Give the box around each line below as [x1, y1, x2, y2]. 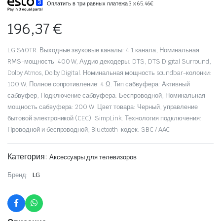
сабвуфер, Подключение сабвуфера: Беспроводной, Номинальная [7, 91, 206, 100]
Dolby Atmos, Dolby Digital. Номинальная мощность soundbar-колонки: [7, 68, 212, 77]
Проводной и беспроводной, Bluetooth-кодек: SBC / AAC [7, 125, 170, 134]
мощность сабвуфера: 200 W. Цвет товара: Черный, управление [7, 102, 198, 111]
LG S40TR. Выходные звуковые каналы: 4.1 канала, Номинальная [7, 45, 200, 54]
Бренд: [7, 170, 30, 179]
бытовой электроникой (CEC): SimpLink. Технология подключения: [7, 113, 202, 122]
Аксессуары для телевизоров [49, 152, 137, 161]
